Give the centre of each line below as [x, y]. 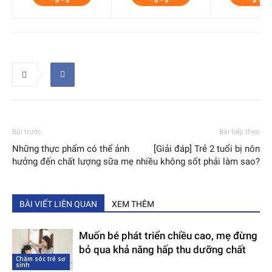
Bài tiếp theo [240, 131]
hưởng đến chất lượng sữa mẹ [73, 161]
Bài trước [27, 131]
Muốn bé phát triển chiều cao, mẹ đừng [168, 235]
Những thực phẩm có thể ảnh [71, 148]
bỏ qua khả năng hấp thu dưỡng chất [162, 249]
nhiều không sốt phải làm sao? [198, 161]
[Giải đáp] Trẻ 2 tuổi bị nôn [207, 148]
